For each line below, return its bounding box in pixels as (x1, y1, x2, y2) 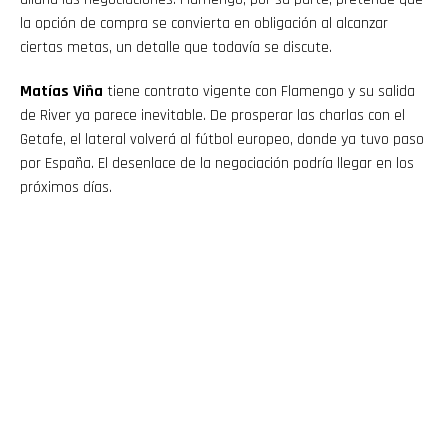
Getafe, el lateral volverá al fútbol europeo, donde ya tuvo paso (20, 129, 424, 151)
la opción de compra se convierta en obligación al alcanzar (20, 13, 388, 35)
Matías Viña (20, 81, 103, 103)
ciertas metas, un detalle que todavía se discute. (20, 37, 332, 59)
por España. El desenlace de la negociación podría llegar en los (20, 153, 414, 175)
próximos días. (20, 177, 112, 199)
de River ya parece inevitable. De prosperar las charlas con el (20, 105, 405, 127)
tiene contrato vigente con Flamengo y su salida (103, 81, 415, 103)
